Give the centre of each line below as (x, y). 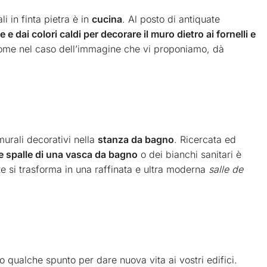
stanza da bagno (136, 139)
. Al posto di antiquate (171, 19)
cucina (107, 19)
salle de (226, 169)
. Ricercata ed (205, 139)
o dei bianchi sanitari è (190, 154)
